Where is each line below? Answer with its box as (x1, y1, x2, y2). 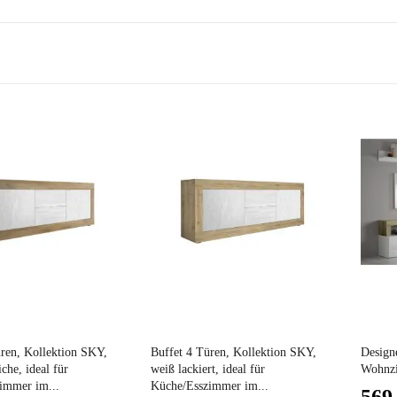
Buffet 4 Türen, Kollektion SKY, (151, 346, 317, 360)
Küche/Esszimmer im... (151, 379, 269, 393)
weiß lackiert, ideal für (151, 362, 266, 377)
